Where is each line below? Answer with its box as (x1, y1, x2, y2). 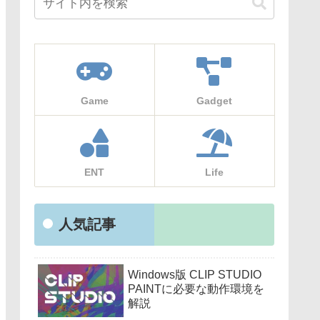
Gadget (196, 94, 232, 106)
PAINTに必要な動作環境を (128, 283, 264, 296)
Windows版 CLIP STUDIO (128, 269, 261, 281)
